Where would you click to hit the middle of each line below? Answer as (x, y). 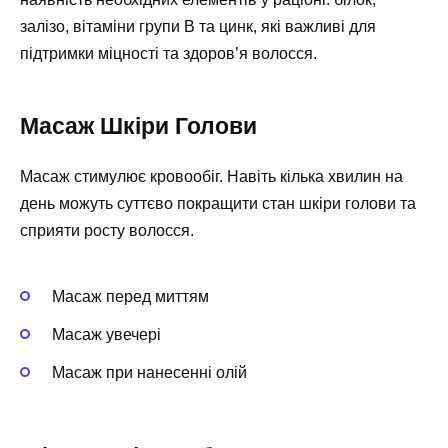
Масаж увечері (106, 334)
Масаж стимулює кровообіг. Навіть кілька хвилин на (211, 177)
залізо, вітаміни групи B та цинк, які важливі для (198, 27)
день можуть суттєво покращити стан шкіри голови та (218, 204)
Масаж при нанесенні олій (149, 372)
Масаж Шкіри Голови (138, 126)
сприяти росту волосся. (107, 231)
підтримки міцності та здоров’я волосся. (168, 54)
